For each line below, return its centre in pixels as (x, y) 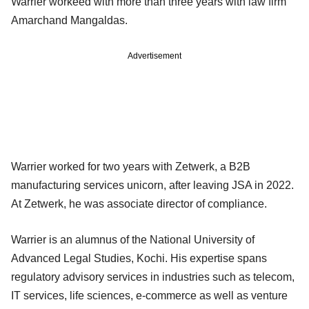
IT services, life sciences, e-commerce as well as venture (149, 295)
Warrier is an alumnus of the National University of (133, 239)
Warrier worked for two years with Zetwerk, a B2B (131, 166)
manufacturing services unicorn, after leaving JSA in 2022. (152, 185)
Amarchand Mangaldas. (71, 20)
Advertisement (154, 56)
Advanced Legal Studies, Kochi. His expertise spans (139, 258)
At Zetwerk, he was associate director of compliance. (140, 203)
